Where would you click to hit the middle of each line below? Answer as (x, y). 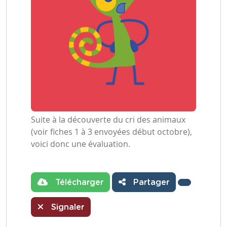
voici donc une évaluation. (81, 144)
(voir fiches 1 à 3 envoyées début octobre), (111, 132)
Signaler (66, 207)
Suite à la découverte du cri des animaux (108, 120)
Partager (150, 182)
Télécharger (78, 182)
